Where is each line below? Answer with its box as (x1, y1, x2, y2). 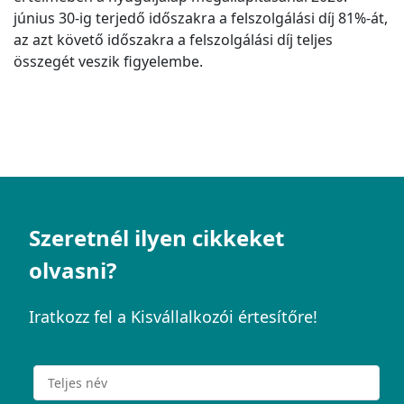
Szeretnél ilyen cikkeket (29, 223, 284, 252)
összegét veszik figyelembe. (14, 51, 203, 71)
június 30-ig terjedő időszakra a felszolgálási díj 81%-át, (14, 8, 388, 28)
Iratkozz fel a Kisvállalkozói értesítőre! (29, 306, 317, 327)
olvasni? (29, 255, 116, 285)
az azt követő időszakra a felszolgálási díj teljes (14, 30, 333, 50)
